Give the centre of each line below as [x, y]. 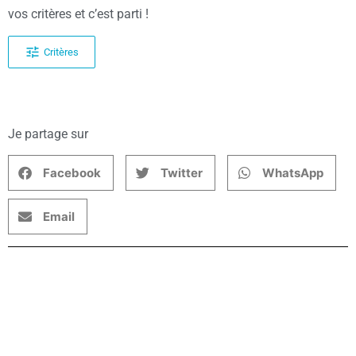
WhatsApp [293, 172]
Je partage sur [48, 134]
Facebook [72, 172]
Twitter [182, 172]
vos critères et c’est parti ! [78, 14]
